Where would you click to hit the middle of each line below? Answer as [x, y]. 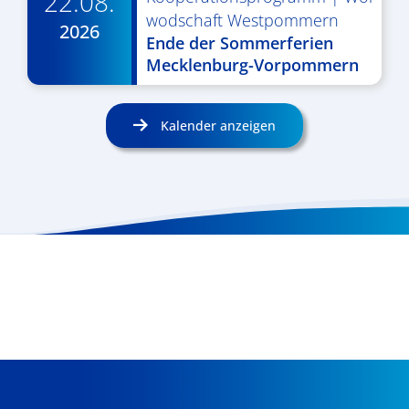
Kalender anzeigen [216, 126]
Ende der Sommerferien [239, 43]
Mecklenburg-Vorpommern [252, 65]
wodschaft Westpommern [242, 20]
